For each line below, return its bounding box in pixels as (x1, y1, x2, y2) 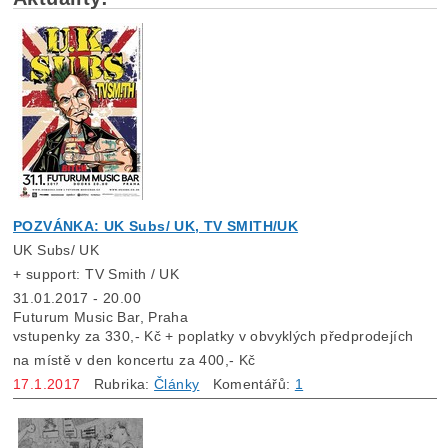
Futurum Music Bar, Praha (13, 309, 189, 326)
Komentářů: (199, 376, 295, 393)
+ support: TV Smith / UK (13, 266, 180, 283)
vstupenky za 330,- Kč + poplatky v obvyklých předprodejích (13, 328, 414, 345)
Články (154, 376, 200, 393)
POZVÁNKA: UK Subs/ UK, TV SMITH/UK (13, 218, 299, 235)
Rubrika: (80, 376, 155, 393)
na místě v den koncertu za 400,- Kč (13, 352, 256, 369)
